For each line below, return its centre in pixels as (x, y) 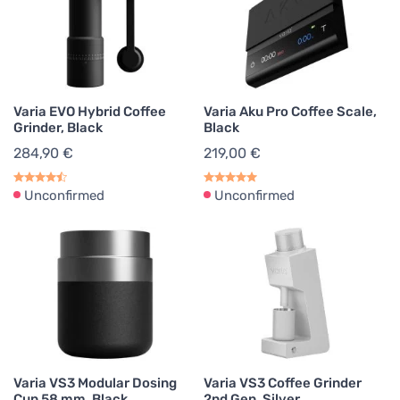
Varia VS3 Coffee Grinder (283, 383)
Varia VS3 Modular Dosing (95, 383)
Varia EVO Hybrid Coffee (90, 112)
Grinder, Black (58, 128)
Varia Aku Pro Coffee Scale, (290, 112)
